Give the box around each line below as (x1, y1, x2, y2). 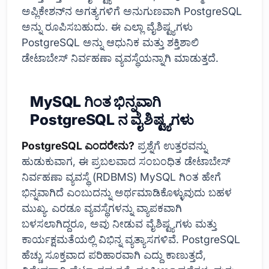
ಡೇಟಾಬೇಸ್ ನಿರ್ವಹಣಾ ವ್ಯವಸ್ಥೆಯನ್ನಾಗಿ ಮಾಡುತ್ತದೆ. (22, 51, 219, 64)
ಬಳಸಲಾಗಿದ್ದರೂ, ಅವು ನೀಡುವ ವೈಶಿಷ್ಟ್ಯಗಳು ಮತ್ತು (22, 217, 217, 230)
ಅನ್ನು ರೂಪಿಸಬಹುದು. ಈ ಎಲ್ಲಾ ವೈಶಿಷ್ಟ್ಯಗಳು (22, 20, 193, 33)
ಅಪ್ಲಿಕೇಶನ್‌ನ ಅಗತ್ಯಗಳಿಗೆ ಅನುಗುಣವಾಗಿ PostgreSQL (22, 4, 242, 17)
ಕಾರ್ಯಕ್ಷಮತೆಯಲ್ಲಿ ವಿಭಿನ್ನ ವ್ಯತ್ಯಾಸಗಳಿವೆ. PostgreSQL (22, 232, 240, 246)
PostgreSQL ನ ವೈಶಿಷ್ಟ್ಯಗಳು (30, 110, 194, 128)
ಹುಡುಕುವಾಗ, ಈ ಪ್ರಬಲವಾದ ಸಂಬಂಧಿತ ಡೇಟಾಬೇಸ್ (22, 154, 231, 168)
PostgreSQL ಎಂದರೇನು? (22, 139, 134, 152)
